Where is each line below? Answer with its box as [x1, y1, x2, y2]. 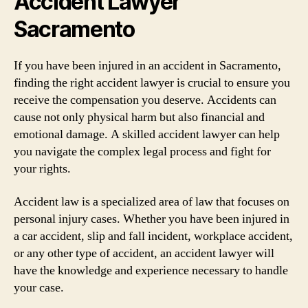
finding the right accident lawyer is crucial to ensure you [14, 75, 290, 91]
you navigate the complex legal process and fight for [14, 144, 271, 159]
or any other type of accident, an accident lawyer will [14, 245, 274, 261]
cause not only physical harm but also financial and [14, 109, 265, 125]
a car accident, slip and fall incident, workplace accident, [14, 228, 293, 244]
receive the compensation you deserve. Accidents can [14, 92, 276, 108]
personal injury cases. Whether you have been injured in [14, 210, 289, 227]
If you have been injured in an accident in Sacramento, [14, 58, 281, 74]
